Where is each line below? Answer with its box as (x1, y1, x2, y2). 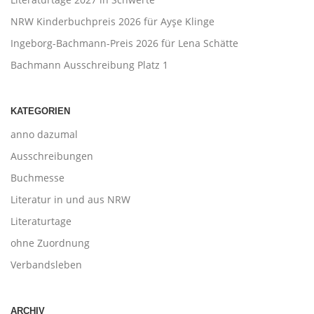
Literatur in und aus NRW (11, 192, 130, 206)
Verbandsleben (11, 257, 82, 271)
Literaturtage (11, 214, 71, 228)
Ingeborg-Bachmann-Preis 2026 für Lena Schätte (11, 36, 238, 50)
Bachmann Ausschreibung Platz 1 (11, 58, 168, 72)
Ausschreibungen (11, 149, 93, 163)
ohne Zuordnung (11, 235, 90, 250)
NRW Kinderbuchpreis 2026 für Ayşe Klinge (11, 15, 214, 29)
